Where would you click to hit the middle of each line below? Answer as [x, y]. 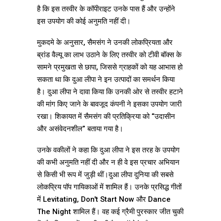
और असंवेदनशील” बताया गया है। [80, 129]
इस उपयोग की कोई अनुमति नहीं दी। [84, 21]
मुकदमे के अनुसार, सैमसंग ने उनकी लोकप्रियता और [105, 43]
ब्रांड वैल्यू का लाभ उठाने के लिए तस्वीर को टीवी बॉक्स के [109, 55]
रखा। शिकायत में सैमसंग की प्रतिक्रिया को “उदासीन [106, 117]
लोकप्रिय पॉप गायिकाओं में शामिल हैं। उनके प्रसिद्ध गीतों [109, 187]
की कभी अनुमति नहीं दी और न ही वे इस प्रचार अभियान [108, 163]
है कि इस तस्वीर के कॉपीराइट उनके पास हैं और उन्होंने [106, 9]
